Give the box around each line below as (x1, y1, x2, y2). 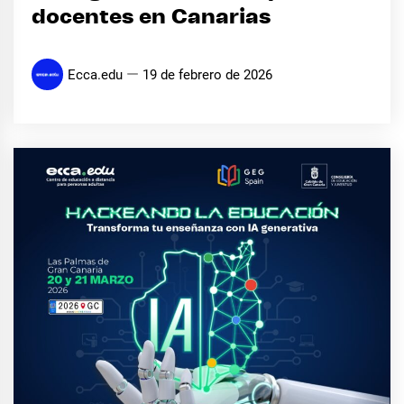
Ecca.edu (68, 66, 123, 83)
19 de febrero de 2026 (142, 66, 272, 83)
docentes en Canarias (32, 6, 271, 28)
